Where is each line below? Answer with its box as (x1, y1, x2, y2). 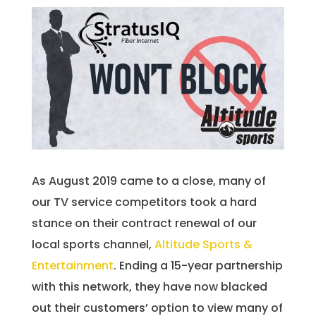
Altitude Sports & (154, 236, 253, 253)
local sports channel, (31, 236, 154, 253)
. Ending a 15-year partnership (113, 257, 283, 274)
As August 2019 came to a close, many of (31, 172, 266, 189)
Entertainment (31, 257, 114, 274)
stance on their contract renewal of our (31, 214, 257, 231)
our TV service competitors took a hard (31, 193, 257, 210)
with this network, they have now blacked (31, 278, 267, 295)
